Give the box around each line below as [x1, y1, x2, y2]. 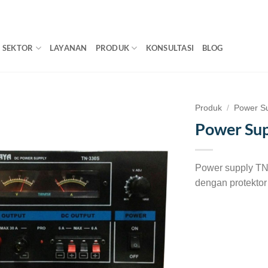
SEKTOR [2, 43, 33, 53]
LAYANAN [49, 43, 87, 53]
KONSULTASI [145, 43, 194, 53]
